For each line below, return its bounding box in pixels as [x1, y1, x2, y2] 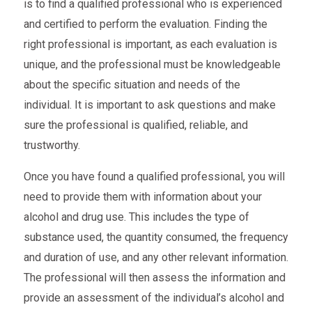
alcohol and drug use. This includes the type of [23, 210, 249, 224]
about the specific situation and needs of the [23, 77, 240, 91]
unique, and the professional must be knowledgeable [23, 57, 281, 71]
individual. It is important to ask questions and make [23, 97, 276, 111]
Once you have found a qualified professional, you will [23, 169, 285, 183]
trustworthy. [23, 138, 80, 152]
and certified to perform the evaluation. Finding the [23, 17, 267, 31]
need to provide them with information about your [23, 189, 262, 203]
